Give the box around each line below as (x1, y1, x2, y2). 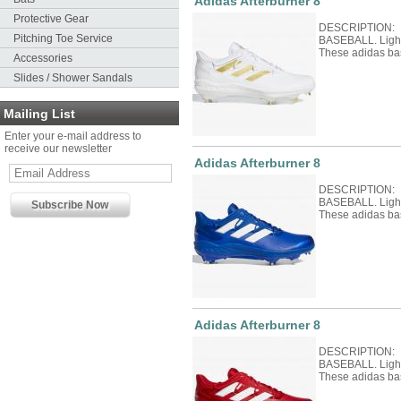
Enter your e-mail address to (4, 130, 141, 142)
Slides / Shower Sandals (13, 72, 132, 84)
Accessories (13, 52, 73, 64)
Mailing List (4, 107, 75, 121)
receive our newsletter (4, 142, 112, 155)
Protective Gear (13, 13, 89, 25)
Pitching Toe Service (13, 32, 113, 45)
